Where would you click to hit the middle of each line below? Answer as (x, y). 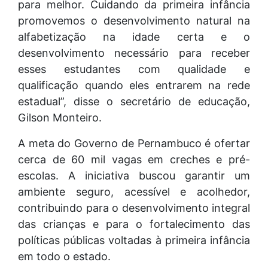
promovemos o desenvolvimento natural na (134, 21)
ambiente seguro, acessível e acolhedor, (134, 192)
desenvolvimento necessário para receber (134, 53)
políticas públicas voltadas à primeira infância (134, 240)
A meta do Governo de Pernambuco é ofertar (134, 143)
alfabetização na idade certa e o (134, 37)
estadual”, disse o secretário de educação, (134, 101)
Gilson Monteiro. (60, 118)
